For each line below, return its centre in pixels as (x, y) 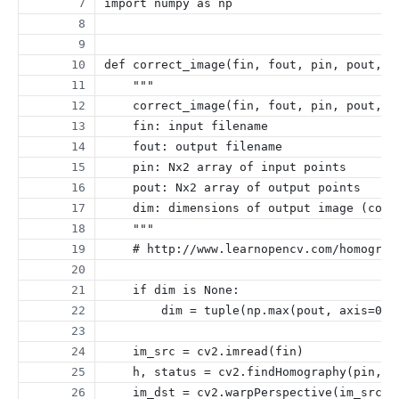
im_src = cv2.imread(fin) (204, 352)
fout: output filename (193, 147)
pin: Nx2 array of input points (225, 167)
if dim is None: (172, 290)
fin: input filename (186, 126)
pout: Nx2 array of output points (232, 188)
